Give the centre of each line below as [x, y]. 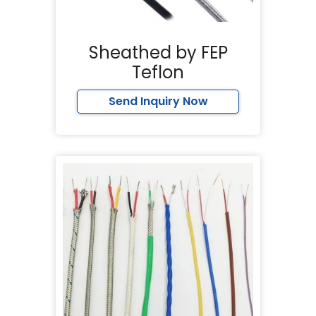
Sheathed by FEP [158, 52]
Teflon [158, 72]
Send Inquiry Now [158, 101]
